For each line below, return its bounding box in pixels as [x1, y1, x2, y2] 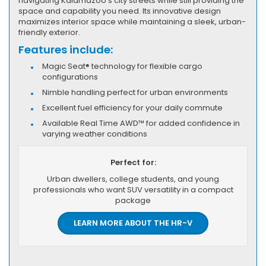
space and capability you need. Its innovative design [18, 5, 221, 17]
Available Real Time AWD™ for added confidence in [42, 117, 240, 129]
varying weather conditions [42, 128, 147, 140]
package [115, 194, 151, 206]
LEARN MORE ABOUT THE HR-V [74, 217, 192, 229]
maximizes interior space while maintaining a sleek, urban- [18, 15, 246, 27]
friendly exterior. [18, 26, 80, 38]
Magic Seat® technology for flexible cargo [42, 60, 202, 72]
